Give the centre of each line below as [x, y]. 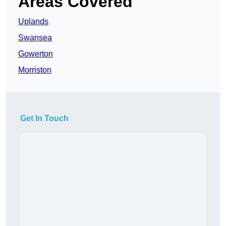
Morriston [35, 70]
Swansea [35, 38]
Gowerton [36, 54]
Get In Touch [44, 119]
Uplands [33, 22]
